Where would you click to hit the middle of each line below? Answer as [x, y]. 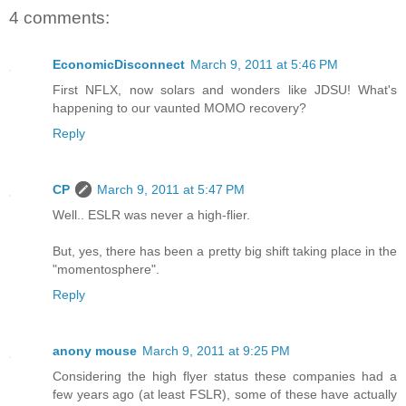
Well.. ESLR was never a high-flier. [151, 215]
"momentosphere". [106, 270]
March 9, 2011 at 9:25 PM [216, 351]
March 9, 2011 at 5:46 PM [264, 65]
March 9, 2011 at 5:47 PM [171, 190]
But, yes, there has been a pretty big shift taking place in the [225, 251]
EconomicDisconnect [119, 65]
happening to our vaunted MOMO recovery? [179, 108]
